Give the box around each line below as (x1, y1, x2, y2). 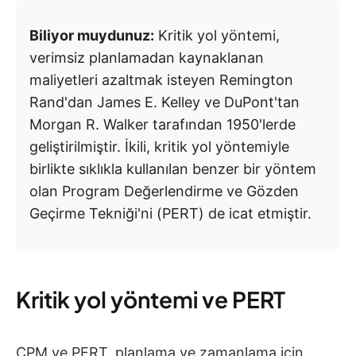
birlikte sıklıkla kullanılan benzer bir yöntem (29, 161, 316, 178)
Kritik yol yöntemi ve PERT (16, 285, 285, 314)
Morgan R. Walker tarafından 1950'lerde (29, 116, 296, 133)
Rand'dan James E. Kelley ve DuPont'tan (29, 94, 300, 111)
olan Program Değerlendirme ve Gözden (29, 183, 299, 200)
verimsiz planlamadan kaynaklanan (29, 49, 264, 67)
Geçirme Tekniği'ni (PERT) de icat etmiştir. (29, 205, 311, 222)
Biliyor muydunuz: (29, 27, 154, 44)
